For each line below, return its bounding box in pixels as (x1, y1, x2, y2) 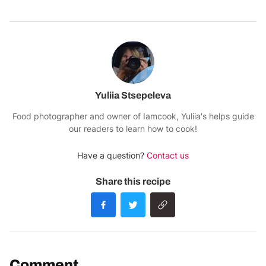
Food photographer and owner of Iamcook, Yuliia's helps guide (12, 111, 254, 122)
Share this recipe (96, 176, 170, 187)
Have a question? (77, 150, 147, 161)
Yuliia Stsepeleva (95, 90, 171, 101)
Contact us (147, 150, 189, 161)
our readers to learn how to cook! (69, 123, 197, 134)
